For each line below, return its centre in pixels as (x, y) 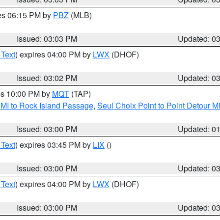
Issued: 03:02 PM (47, 78)
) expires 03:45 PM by (54, 145)
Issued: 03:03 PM (47, 39)
